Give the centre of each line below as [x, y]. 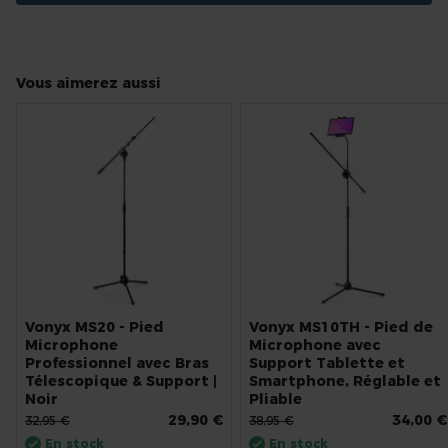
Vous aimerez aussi [88, 83]
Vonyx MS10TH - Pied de [341, 327]
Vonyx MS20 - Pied [94, 327]
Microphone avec [315, 345]
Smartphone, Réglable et [345, 381]
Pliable [275, 399]
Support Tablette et [327, 363]
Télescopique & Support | [121, 381]
